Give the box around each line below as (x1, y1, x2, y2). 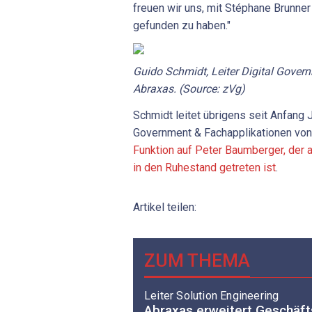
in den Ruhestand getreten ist (133, 160, 276, 174)
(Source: (179, 82, 219, 96)
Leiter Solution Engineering (144, 289, 279, 303)
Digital (241, 65, 273, 79)
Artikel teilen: (133, 200, 196, 214)
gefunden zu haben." (133, 19, 231, 33)
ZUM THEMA (144, 249, 250, 271)
